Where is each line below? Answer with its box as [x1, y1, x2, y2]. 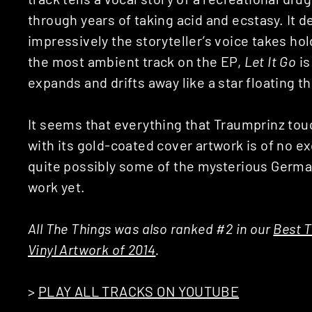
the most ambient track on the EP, [28, 52, 244, 70]
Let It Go [244, 52, 299, 70]
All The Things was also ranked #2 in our [28, 219, 274, 237]
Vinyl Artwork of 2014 [28, 240, 156, 258]
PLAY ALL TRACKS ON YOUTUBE [38, 282, 240, 299]
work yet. [28, 178, 86, 195]
